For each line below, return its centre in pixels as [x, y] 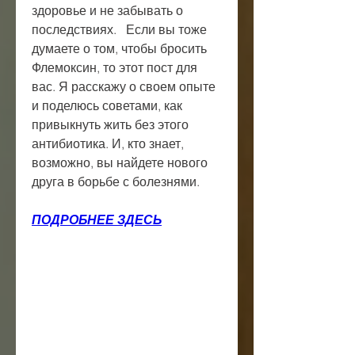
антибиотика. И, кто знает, [108, 143]
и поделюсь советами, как [107, 105]
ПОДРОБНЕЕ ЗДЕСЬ [97, 219]
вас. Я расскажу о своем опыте [124, 86]
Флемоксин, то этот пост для [115, 67]
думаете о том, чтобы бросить [119, 48]
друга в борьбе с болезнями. [116, 181]
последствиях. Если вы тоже [119, 29]
